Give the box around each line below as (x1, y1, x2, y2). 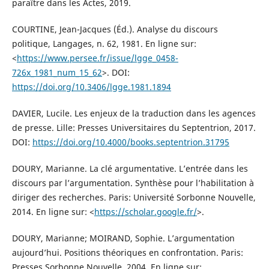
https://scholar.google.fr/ (94, 205, 197, 217)
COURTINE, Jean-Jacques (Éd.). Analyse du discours (11, 23, 218, 35)
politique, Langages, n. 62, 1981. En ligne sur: (11, 37, 196, 49)
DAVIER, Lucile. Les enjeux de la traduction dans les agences (11, 107, 256, 119)
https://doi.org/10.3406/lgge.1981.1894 (11, 80, 171, 92)
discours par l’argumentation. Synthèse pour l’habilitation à (11, 177, 254, 189)
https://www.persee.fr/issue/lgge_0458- (16, 52, 178, 64)
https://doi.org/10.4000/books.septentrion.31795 (32, 136, 229, 148)
